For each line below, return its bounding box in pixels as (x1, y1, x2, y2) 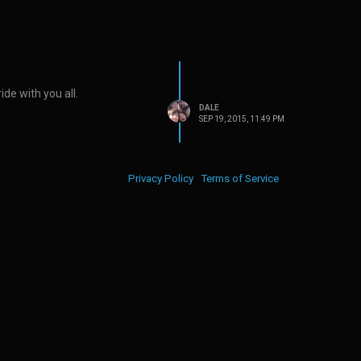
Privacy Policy (128, 172, 193, 185)
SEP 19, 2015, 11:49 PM (198, 114, 284, 123)
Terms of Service (201, 172, 279, 185)
